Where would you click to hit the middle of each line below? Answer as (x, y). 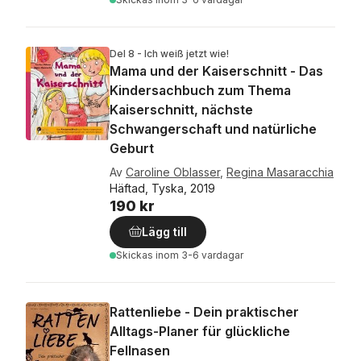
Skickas (136, 255)
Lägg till (164, 232)
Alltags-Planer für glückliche (200, 331)
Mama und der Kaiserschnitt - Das (216, 71)
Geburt (132, 148)
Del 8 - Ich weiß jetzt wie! (169, 54)
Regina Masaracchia (280, 172)
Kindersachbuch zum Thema (200, 90)
